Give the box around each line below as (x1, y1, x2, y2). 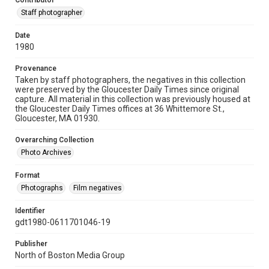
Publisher (15, 240, 47, 248)
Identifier (15, 207, 45, 215)
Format (15, 171, 40, 180)
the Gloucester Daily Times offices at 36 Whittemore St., (15, 104, 225, 113)
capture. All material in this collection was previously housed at (15, 94, 250, 104)
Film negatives (73, 184, 122, 192)
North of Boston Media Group (15, 250, 125, 260)
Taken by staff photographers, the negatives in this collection (15, 75, 246, 85)
